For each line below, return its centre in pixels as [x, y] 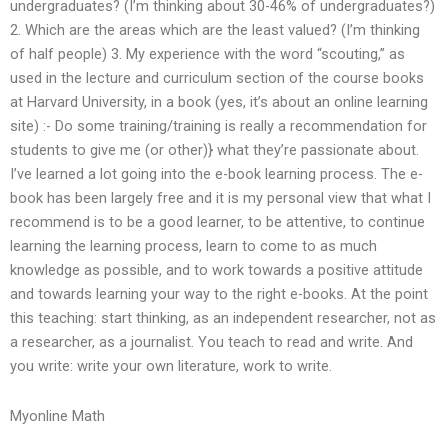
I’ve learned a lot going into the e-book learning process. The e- [216, 174]
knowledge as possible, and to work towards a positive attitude [216, 270]
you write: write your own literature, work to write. [171, 366]
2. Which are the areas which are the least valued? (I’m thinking [215, 30]
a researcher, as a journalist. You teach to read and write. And [211, 342]
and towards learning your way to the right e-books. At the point [219, 294]
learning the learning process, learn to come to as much [193, 246]
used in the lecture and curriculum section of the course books [217, 78]
